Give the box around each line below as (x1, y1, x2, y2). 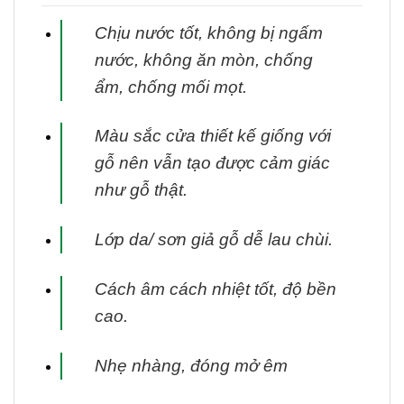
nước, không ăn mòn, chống (94, 50, 313, 69)
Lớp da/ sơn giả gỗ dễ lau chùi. (94, 230, 333, 250)
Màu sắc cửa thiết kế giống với (94, 126, 331, 146)
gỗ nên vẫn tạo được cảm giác (94, 153, 330, 173)
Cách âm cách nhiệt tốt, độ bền (94, 280, 336, 299)
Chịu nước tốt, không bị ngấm (94, 23, 323, 42)
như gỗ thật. (94, 180, 188, 200)
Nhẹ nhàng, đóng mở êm (94, 356, 288, 376)
